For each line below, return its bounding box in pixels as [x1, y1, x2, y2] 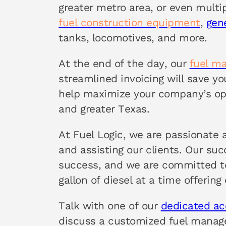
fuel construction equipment [59, 17, 200, 29]
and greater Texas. [59, 103, 150, 116]
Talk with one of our [59, 199, 161, 212]
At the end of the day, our [59, 58, 190, 70]
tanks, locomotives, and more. [59, 32, 207, 44]
